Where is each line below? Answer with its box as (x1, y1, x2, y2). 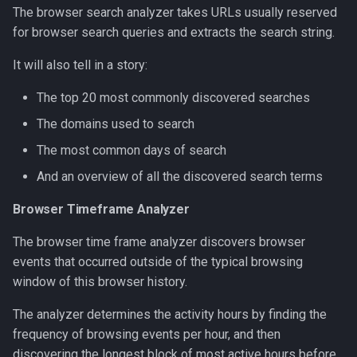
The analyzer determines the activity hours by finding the (13, 307, 327, 322)
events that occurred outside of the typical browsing (13, 254, 303, 269)
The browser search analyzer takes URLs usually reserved (13, 5, 337, 20)
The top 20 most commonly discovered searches (37, 90, 310, 105)
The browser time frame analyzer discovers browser (13, 234, 305, 249)
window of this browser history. (13, 274, 187, 289)
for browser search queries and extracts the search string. (13, 25, 335, 40)
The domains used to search (37, 116, 194, 131)
